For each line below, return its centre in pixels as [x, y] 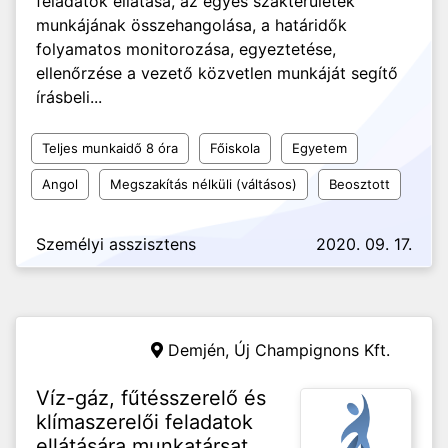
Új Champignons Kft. [312, 350]
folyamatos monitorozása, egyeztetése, [186, 49]
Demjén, [201, 350]
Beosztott [359, 184]
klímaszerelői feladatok [144, 422]
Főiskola [235, 148]
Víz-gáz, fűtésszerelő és [151, 398]
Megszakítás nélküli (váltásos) [203, 184]
